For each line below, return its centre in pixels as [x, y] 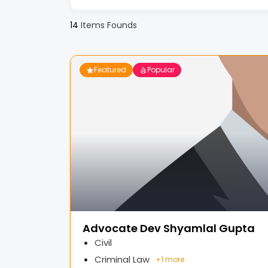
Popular [161, 70]
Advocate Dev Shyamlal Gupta [169, 228]
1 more [173, 259]
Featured [110, 70]
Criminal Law [122, 259]
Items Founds [108, 25]
